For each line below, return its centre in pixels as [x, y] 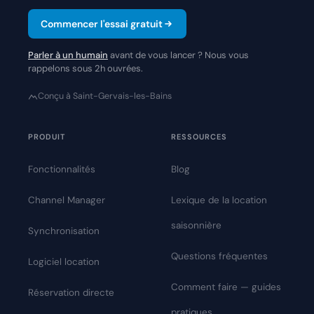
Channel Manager [67, 200]
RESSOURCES [199, 137]
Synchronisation [64, 231]
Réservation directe [71, 293]
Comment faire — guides [226, 287]
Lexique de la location [219, 200]
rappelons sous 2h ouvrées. [86, 69]
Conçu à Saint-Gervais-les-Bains [105, 96]
